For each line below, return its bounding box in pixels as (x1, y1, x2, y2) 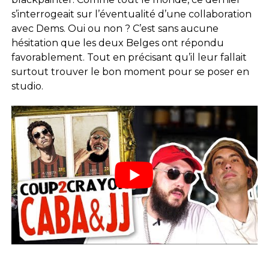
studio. (11, 80, 43, 92)
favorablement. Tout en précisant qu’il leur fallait (11, 51, 247, 63)
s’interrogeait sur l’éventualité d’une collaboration (11, 8, 252, 20)
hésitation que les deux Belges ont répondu (11, 37, 224, 49)
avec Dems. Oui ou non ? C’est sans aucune (11, 22, 219, 34)
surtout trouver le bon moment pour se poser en (11, 65, 249, 77)
